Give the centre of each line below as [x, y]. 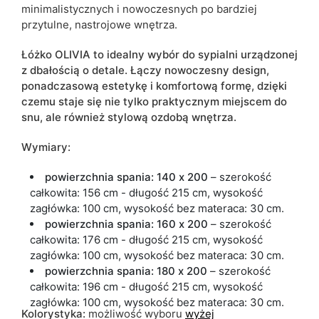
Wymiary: [46, 147]
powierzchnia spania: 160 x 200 [128, 224]
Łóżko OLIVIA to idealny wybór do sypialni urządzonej [159, 54]
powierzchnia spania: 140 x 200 [128, 177]
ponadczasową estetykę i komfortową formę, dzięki [154, 85]
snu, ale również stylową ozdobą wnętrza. [129, 117]
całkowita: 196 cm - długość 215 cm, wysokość [146, 286]
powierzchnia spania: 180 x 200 [127, 271]
